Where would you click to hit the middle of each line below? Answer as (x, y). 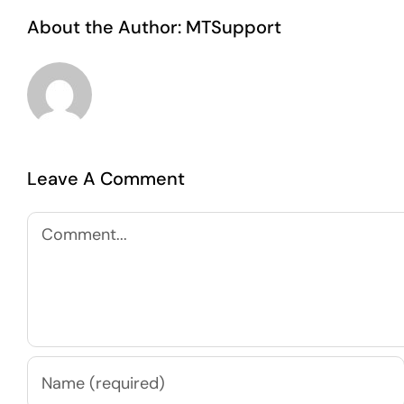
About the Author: (106, 28)
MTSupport (234, 28)
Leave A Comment (106, 179)
